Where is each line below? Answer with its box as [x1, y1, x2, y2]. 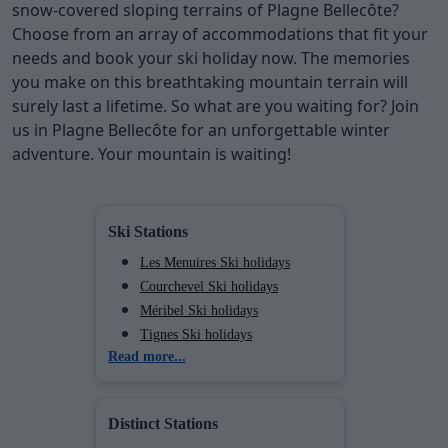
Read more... [108, 348, 186, 364]
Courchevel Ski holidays [140, 278, 278, 294]
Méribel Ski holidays [140, 302, 258, 318]
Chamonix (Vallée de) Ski [140, 374, 286, 390]
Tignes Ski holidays [140, 326, 252, 342]
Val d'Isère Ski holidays [140, 350, 273, 366]
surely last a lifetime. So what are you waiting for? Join [12, 94, 419, 117]
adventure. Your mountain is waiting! [12, 142, 291, 165]
